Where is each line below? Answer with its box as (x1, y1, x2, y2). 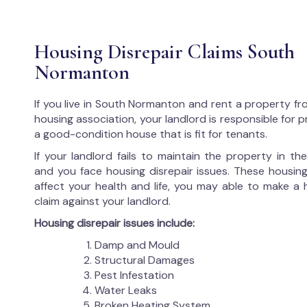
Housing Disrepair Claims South (34, 39, 295, 64)
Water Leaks (95, 283, 157, 297)
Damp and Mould (95, 238, 180, 252)
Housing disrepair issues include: (34, 216, 195, 230)
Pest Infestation (95, 268, 174, 282)
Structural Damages (95, 253, 195, 267)
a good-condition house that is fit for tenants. (34, 127, 267, 141)
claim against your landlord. (34, 194, 171, 208)
